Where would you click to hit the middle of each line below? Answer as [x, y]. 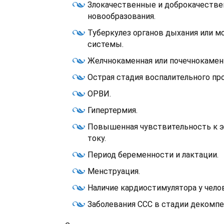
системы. [105, 44]
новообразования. [121, 16]
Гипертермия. [112, 110]
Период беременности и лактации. [153, 155]
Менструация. [114, 171]
